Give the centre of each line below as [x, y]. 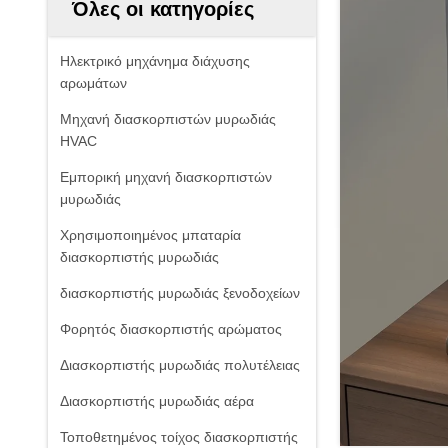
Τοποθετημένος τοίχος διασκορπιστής [179, 437]
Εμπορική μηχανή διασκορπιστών [166, 177]
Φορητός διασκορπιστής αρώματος [171, 329]
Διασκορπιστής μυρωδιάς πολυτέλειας [180, 365]
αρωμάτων [93, 83]
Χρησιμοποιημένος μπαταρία [150, 235]
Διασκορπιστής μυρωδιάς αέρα [157, 401]
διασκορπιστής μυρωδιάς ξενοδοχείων [180, 293]
